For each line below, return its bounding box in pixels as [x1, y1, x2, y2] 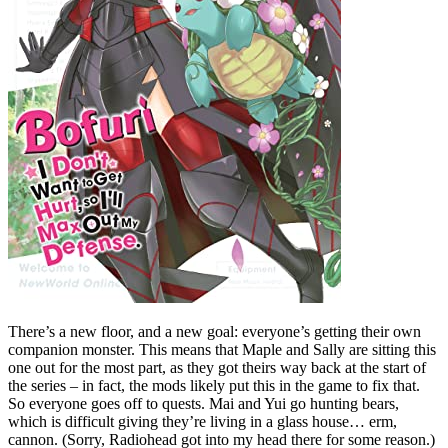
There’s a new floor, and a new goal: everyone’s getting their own [8, 323, 421, 341]
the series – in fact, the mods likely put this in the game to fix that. [8, 377, 420, 395]
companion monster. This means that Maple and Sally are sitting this [8, 341, 436, 359]
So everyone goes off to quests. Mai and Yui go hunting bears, [8, 395, 399, 413]
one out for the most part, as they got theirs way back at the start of [8, 359, 426, 377]
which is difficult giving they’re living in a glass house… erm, [8, 413, 397, 431]
